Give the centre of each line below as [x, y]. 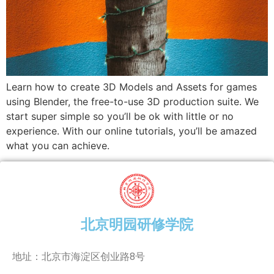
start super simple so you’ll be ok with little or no [120, 116]
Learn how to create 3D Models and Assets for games [131, 87]
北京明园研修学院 [137, 224]
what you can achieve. [58, 145]
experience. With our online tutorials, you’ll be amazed [131, 131]
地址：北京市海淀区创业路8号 [80, 256]
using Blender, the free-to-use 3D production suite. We [132, 101]
